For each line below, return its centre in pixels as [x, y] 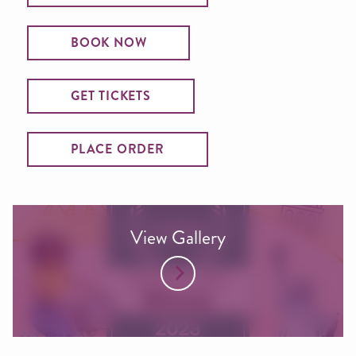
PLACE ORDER [118, 149]
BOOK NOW [109, 42]
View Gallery [178, 237]
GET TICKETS [111, 95]
